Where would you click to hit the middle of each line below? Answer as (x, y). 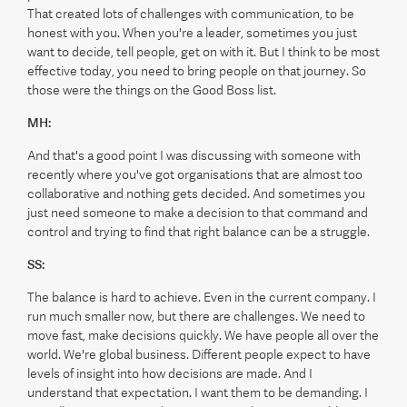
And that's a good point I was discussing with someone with (194, 155)
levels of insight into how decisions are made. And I (170, 373)
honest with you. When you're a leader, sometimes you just (192, 33)
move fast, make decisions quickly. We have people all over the (203, 335)
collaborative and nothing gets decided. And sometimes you (196, 194)
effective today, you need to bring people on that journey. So (197, 71)
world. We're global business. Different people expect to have (199, 354)
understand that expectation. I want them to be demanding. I (198, 392)
